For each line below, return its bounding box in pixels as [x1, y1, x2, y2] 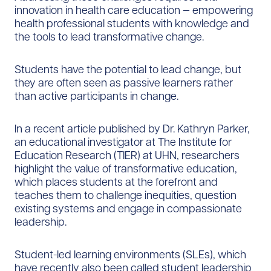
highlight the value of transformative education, [15, 161, 237, 175]
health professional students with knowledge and [15, 16, 249, 30]
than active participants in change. [15, 88, 178, 103]
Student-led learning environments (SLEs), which [15, 247, 246, 261]
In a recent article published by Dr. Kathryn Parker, [15, 121, 250, 135]
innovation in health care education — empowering [15, 2, 253, 17]
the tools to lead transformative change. [15, 29, 204, 44]
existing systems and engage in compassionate [15, 201, 242, 215]
